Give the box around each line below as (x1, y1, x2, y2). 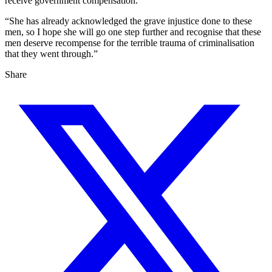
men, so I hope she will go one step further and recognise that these (5, 27, 261, 38)
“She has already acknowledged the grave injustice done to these (5, 16, 252, 27)
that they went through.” (5, 49, 98, 59)
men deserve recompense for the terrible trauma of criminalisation (5, 38, 254, 49)
